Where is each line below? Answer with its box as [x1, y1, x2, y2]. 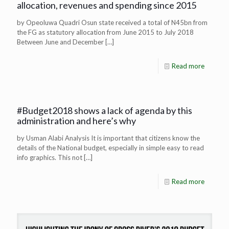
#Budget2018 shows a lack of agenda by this [17, 105, 192, 117]
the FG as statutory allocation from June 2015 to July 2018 [17, 28, 194, 37]
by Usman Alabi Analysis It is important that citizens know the [17, 134, 200, 143]
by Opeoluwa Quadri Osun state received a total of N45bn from [17, 18, 208, 27]
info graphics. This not [17, 153, 82, 162]
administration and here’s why [17, 115, 136, 127]
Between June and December [17, 38, 104, 47]
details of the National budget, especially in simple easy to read [17, 144, 204, 152]
